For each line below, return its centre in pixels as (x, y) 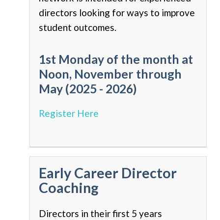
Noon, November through (110, 74)
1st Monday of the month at (116, 59)
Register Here (69, 113)
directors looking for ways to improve (117, 13)
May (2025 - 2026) (88, 89)
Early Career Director (108, 173)
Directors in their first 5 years (100, 213)
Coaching (69, 187)
